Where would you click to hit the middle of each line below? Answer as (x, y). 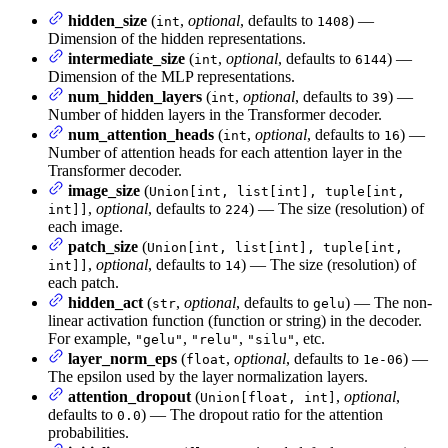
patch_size (103, 247)
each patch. (83, 283)
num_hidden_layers (135, 97)
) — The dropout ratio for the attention (262, 415)
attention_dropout (129, 397)
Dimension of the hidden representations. (177, 39)
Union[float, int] (268, 398)
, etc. (310, 339)
